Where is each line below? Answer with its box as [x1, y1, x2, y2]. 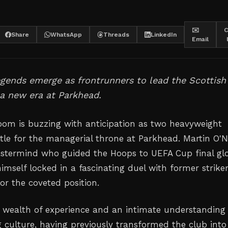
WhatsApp [50, 31, 82, 38]
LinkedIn [151, 31, 177, 38]
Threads [103, 31, 129, 38]
